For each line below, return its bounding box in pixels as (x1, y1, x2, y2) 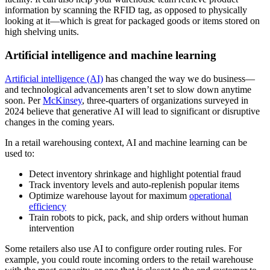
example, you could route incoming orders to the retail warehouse (5, 254, 253, 265)
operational (189, 190, 231, 201)
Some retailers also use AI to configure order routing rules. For (5, 243, 242, 254)
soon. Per (5, 95, 43, 105)
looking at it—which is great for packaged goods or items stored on (5, 16, 260, 27)
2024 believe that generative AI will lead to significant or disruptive (5, 105, 260, 116)
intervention (29, 222, 74, 233)
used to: (5, 148, 34, 159)
